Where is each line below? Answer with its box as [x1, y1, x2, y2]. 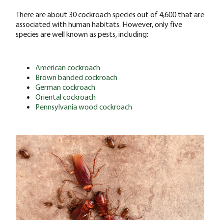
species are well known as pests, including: [16, 28, 148, 39]
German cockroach [35, 82, 95, 92]
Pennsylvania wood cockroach [35, 101, 132, 111]
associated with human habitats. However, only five [16, 19, 182, 29]
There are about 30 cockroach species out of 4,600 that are [16, 9, 204, 19]
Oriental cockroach [35, 91, 96, 102]
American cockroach [35, 62, 100, 72]
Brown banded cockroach [35, 72, 117, 82]
